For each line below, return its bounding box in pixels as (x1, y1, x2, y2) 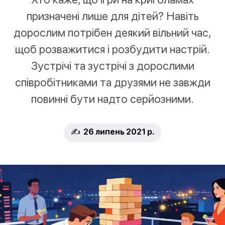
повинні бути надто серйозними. (31, 92, 194, 106)
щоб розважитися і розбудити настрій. (15, 42, 210, 56)
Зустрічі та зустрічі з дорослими (31, 59, 194, 73)
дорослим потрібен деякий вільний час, (14, 26, 211, 40)
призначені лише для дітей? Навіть (26, 9, 199, 23)
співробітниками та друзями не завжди (15, 75, 210, 89)
